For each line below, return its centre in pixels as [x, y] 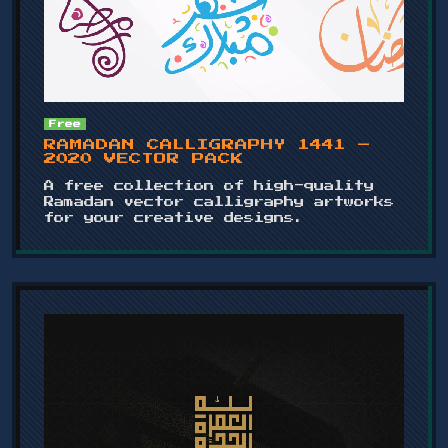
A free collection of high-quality [209, 186]
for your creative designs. [174, 218]
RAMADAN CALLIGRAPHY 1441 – [207, 145]
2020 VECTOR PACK [144, 159]
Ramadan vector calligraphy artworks [219, 202]
